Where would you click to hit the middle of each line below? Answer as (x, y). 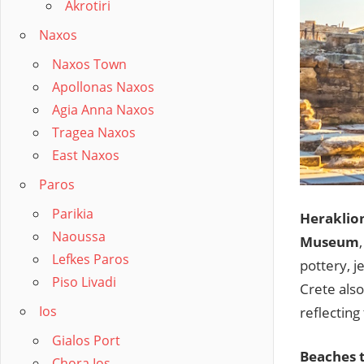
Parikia (73, 214)
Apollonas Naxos (103, 87)
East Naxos (86, 155)
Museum (329, 241)
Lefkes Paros (91, 259)
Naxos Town (89, 64)
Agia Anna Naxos (103, 110)
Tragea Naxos (94, 132)
